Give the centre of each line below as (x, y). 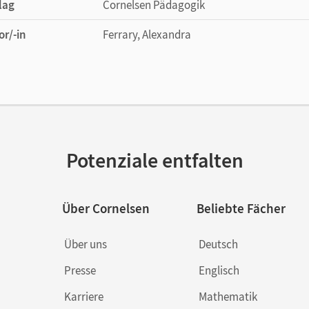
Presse (80, 270)
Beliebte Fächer (241, 208)
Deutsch (218, 244)
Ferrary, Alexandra (147, 34)
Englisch (219, 270)
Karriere (83, 296)
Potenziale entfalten (154, 160)
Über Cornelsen (106, 208)
